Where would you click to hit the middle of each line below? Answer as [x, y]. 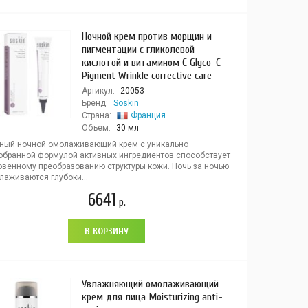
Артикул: [98, 91]
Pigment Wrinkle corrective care [146, 76]
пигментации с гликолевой [138, 49]
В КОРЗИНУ [107, 231]
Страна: [96, 115]
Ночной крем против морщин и [146, 36]
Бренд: [95, 103]
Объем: [96, 128]
